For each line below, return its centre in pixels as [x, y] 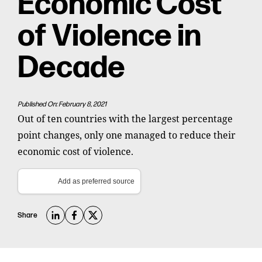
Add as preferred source [96, 181]
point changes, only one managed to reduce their [127, 135]
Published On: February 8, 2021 [62, 104]
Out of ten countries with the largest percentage [125, 118]
